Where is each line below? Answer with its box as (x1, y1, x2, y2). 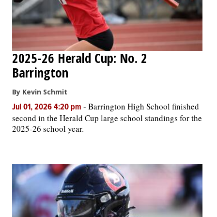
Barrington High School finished (88, 101, 199, 112)
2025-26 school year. (12, 123, 84, 134)
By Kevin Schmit (12, 87, 67, 96)
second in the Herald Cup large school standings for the (12, 112, 202, 124)
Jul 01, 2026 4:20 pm (12, 102, 83, 113)
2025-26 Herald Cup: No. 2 (12, 49, 147, 67)
